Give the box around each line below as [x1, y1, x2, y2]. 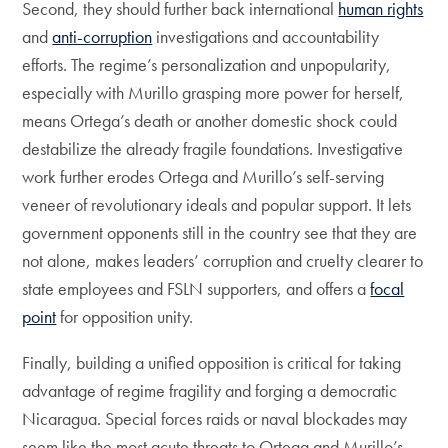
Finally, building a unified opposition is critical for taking [22, 350, 402, 374]
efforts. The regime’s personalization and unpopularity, [22, 52, 392, 76]
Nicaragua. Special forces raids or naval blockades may [22, 406, 408, 430]
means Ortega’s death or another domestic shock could [22, 108, 398, 132]
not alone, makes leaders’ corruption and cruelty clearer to [22, 248, 424, 272]
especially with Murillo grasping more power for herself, [22, 80, 405, 104]
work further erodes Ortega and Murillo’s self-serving [22, 164, 385, 188]
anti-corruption [52, 24, 153, 48]
